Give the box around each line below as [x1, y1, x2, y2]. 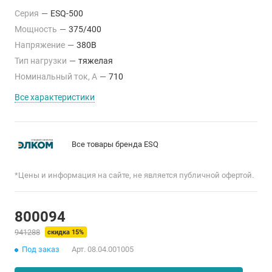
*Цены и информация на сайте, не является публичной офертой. [15, 171, 254, 180]
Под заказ [22, 245, 59, 254]
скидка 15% [47, 228, 84, 236]
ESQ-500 [50, 8, 83, 18]
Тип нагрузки [15, 56, 69, 66]
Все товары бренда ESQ [72, 139, 158, 149]
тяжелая [78, 56, 113, 66]
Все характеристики [15, 92, 95, 102]
